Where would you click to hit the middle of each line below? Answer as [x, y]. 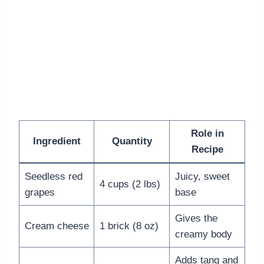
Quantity [132, 141]
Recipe [207, 149]
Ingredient [57, 141]
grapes [39, 192]
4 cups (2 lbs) [130, 184]
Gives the [196, 218]
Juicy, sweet [202, 176]
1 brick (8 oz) [129, 226]
